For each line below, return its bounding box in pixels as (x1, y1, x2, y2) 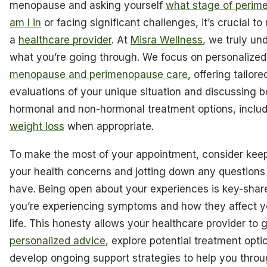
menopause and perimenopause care (10, 68, 188, 80)
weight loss (10, 120, 64, 132)
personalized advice (10, 235, 105, 247)
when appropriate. (64, 120, 154, 132)
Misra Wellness (131, 33, 203, 46)
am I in (10, 16, 41, 29)
